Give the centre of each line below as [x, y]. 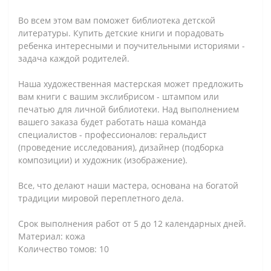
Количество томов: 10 [64, 249]
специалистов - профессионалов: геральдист [113, 134]
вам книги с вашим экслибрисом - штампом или [119, 96]
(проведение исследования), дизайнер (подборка [121, 147]
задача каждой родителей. [74, 58]
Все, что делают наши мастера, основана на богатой [128, 185]
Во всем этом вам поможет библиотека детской [117, 20]
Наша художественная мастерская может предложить [131, 83]
